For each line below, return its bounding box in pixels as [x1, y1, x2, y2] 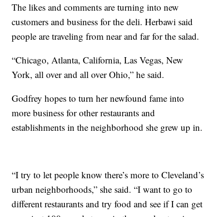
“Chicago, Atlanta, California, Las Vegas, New [12, 53, 184, 66]
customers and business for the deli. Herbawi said [12, 15, 193, 28]
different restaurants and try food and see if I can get [12, 197, 203, 210]
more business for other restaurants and [12, 106, 155, 119]
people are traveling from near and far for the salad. [12, 30, 200, 42]
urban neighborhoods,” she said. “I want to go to [12, 183, 193, 195]
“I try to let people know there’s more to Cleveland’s [12, 168, 204, 181]
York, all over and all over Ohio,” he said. [12, 68, 165, 80]
